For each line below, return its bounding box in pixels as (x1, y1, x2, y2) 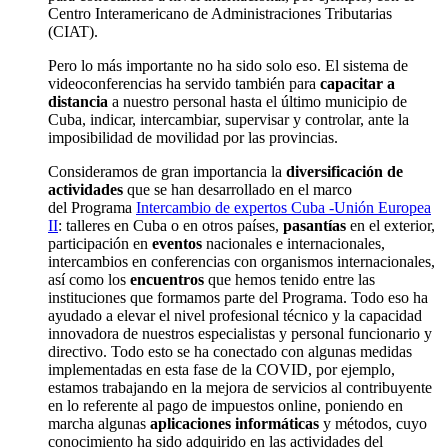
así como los (48, 271, 130, 289)
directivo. (48, 343, 111, 361)
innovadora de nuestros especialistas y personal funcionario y (48, 325, 432, 343)
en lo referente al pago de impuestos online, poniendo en (48, 397, 403, 415)
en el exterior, (346, 217, 435, 235)
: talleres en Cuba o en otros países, (58, 217, 283, 235)
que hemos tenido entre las (204, 271, 375, 289)
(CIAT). (48, 23, 98, 41)
